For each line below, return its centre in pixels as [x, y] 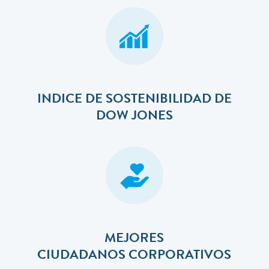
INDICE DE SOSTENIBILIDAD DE [134, 101]
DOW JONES [134, 117]
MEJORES [134, 240]
